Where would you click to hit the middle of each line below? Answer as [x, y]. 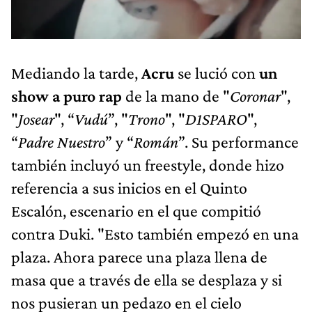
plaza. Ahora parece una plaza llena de [139, 256]
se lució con [218, 72]
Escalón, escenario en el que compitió [136, 210]
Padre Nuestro [62, 141]
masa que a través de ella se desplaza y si [147, 279]
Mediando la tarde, [76, 72]
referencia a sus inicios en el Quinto [129, 187]
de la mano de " [178, 95]
